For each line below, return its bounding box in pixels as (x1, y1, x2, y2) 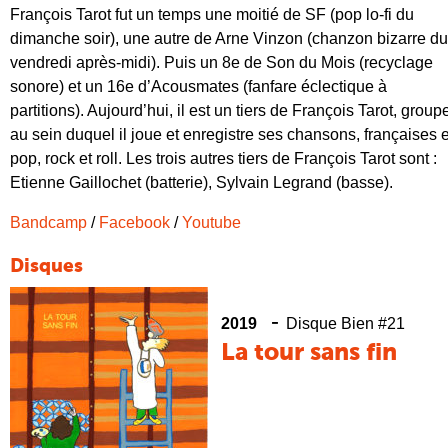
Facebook (99, 213, 170, 231)
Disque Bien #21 (286, 314, 405, 332)
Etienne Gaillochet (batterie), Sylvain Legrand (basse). (10, 173, 393, 191)
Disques (10, 256, 83, 276)
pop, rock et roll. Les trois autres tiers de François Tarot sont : (10, 149, 437, 167)
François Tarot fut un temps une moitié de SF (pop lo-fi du (10, 5, 414, 23)
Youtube (182, 213, 241, 231)
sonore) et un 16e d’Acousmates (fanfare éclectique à (10, 77, 387, 95)
